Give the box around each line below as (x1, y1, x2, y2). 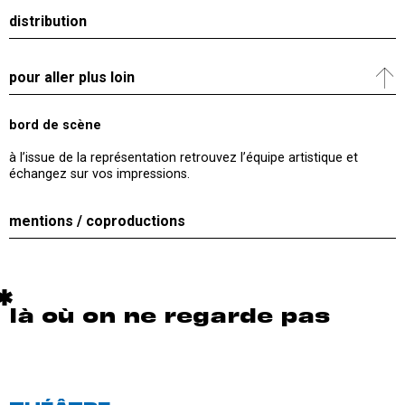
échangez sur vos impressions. (9, 166, 190, 183)
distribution (9, 13, 87, 31)
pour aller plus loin (9, 69, 135, 87)
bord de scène (9, 118, 101, 134)
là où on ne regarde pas (9, 308, 330, 327)
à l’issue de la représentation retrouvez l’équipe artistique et (9, 150, 358, 166)
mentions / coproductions (9, 212, 185, 231)
